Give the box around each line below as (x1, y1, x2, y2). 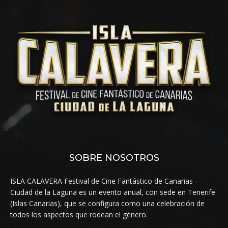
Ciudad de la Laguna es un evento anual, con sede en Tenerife (10, 187, 215, 197)
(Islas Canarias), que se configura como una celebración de (10, 198, 205, 208)
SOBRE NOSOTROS (69, 152, 159, 163)
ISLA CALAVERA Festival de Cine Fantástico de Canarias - (10, 176, 197, 186)
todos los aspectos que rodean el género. (10, 209, 148, 219)
